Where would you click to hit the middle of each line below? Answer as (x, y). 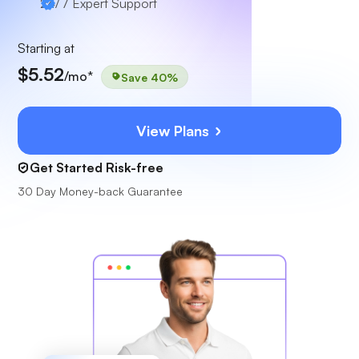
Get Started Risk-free (97, 167)
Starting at (46, 48)
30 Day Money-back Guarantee (100, 191)
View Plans (174, 131)
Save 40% (149, 77)
